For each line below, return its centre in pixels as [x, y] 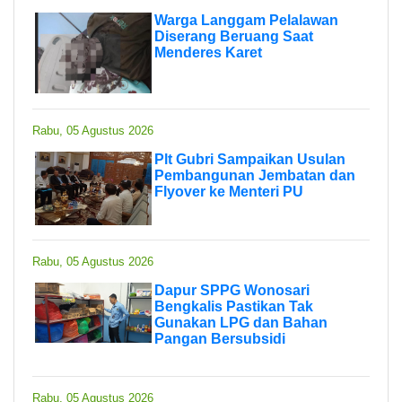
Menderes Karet [208, 52]
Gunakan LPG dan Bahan [241, 322]
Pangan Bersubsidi [220, 338]
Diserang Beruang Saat [234, 36]
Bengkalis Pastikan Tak [234, 306]
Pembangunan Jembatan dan [255, 175]
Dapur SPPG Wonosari [232, 290]
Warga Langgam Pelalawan [246, 20]
